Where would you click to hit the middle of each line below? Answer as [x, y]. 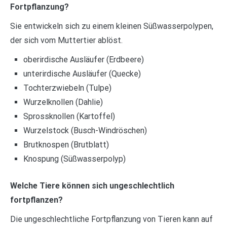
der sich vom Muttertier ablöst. [66, 40]
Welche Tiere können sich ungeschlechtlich [92, 186]
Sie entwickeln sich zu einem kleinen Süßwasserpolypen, [112, 26]
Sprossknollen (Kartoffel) [69, 116]
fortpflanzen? [36, 200]
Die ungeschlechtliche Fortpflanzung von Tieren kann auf [111, 219]
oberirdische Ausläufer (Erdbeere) [83, 59]
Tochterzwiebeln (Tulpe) [67, 88]
